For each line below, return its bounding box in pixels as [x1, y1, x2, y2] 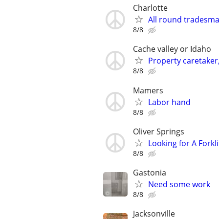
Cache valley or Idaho [133, 44, 211, 55]
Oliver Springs [133, 126, 184, 137]
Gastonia [133, 167, 166, 178]
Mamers [133, 85, 163, 96]
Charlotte [133, 2, 168, 14]
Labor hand [148, 96, 191, 108]
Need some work [148, 179, 210, 190]
